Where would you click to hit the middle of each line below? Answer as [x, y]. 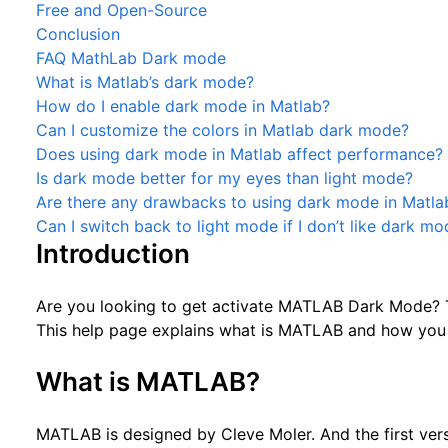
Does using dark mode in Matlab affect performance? [240, 154]
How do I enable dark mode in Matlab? [183, 106]
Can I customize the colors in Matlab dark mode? [223, 130]
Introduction [113, 253]
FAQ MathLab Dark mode [131, 58]
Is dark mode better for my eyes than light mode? [225, 178]
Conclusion [78, 34]
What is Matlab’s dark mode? [145, 82]
